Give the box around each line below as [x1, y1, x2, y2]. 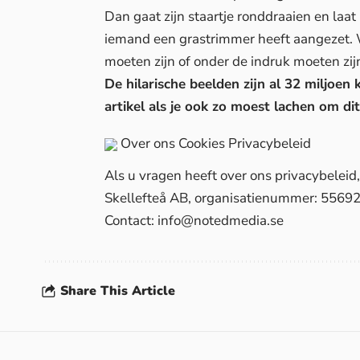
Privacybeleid [228, 134, 311, 153]
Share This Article [60, 281, 175, 300]
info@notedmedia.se [157, 211, 284, 231]
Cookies [178, 134, 225, 153]
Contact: [104, 211, 157, 231]
